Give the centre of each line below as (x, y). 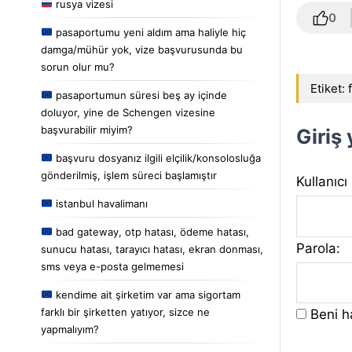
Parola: (319, 248)
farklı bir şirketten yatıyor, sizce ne (125, 312)
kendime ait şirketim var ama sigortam (146, 294)
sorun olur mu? (78, 66)
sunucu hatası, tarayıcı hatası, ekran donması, (152, 249)
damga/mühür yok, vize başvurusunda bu (142, 49)
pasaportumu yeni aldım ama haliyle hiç (149, 32)
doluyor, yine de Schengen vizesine (128, 112)
